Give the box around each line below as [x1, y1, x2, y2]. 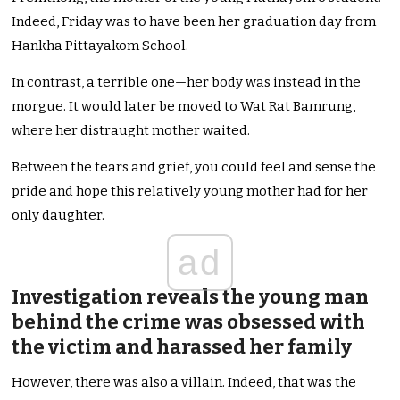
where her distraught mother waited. [12, 122, 251, 139]
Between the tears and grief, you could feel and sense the [12, 159, 377, 176]
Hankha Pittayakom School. [12, 37, 189, 54]
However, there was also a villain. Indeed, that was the [12, 374, 357, 391]
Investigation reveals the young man [12, 285, 370, 310]
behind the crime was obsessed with [12, 310, 366, 335]
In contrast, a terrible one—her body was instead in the [12, 74, 362, 91]
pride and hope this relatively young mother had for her [12, 183, 369, 200]
